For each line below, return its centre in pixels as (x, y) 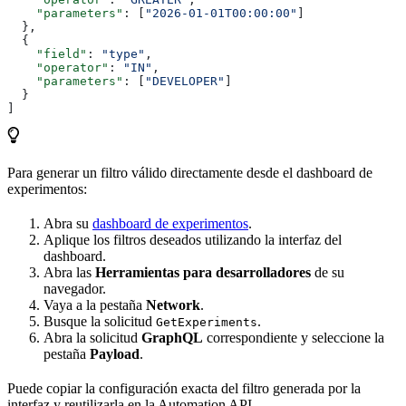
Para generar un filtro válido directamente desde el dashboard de (190, 173)
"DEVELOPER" (185, 82)
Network (173, 305)
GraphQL (172, 338)
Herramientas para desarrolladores (203, 273)
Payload (115, 354)
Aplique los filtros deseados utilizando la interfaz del (193, 240)
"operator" (58, 68)
